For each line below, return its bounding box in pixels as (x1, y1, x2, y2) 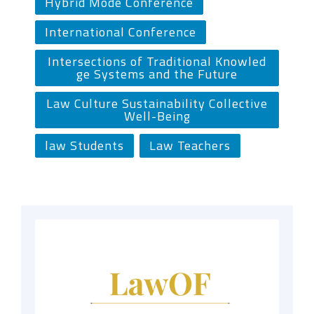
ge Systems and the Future (76, 64, 238, 84)
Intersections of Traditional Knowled (48, 52, 266, 71)
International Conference (45, 22, 196, 42)
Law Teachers (149, 136, 231, 156)
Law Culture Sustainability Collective (46, 94, 268, 114)
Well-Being (123, 107, 191, 126)
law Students (45, 136, 124, 156)
